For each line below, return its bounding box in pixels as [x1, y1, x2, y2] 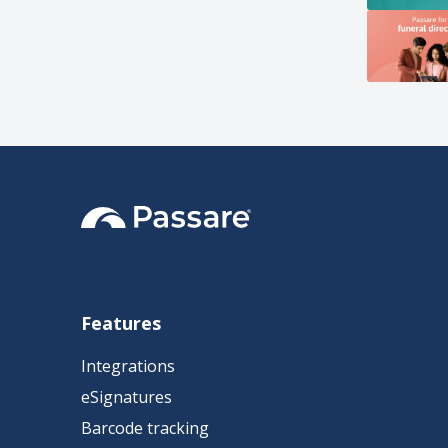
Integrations [80, 355, 175, 377]
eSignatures [80, 386, 172, 408]
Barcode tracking [80, 417, 209, 439]
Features [80, 311, 161, 335]
